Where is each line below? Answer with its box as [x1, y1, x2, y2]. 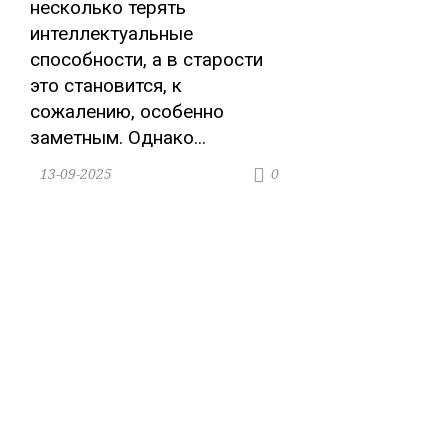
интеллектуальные [30, 22, 193, 46]
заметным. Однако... [30, 126, 206, 150]
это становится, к [30, 74, 182, 98]
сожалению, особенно [30, 100, 224, 124]
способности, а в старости [30, 48, 263, 72]
